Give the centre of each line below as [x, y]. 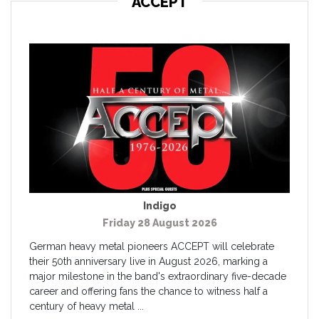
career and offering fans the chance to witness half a [148, 291]
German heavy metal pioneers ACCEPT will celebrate [152, 246]
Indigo [159, 205]
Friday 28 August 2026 [159, 223]
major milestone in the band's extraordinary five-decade [158, 276]
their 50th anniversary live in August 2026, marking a [148, 261]
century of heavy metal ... [87, 306]
